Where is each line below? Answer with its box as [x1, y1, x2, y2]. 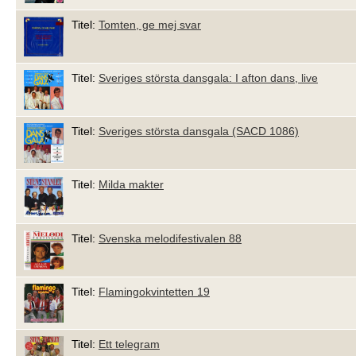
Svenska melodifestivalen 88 [99, 231, 242, 245]
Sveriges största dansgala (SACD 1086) [99, 124, 299, 137]
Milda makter [99, 177, 164, 191]
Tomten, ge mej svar [99, 17, 201, 31]
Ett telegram [99, 338, 160, 351]
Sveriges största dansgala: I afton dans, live [99, 71, 318, 84]
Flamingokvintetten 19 [99, 284, 210, 298]
